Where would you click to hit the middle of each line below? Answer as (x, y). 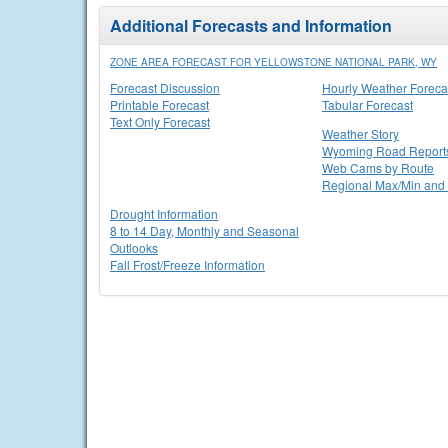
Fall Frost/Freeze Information (187, 264)
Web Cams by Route (378, 167)
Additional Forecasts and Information (251, 25)
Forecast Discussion (165, 87)
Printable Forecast (159, 104)
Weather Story (360, 133)
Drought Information (164, 213)
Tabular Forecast (367, 104)
